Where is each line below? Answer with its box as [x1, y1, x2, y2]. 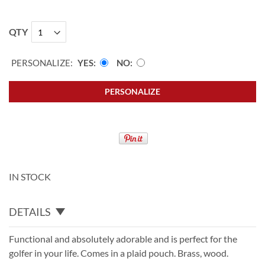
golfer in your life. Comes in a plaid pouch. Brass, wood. [9, 247, 228, 258]
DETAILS [9, 205, 51, 218]
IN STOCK [9, 170, 51, 182]
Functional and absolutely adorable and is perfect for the [9, 232, 237, 244]
